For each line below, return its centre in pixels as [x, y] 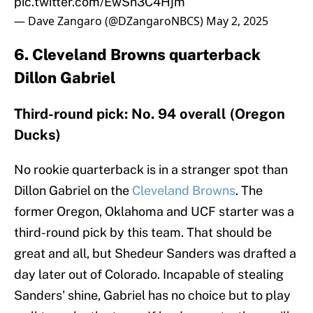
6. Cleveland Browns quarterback [137, 55]
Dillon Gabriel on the [73, 191]
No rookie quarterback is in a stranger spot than [151, 170]
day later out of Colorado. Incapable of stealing [149, 275]
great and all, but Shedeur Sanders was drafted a [155, 254]
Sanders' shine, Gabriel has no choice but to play [152, 296]
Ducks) [37, 135]
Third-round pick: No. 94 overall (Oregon [150, 114]
